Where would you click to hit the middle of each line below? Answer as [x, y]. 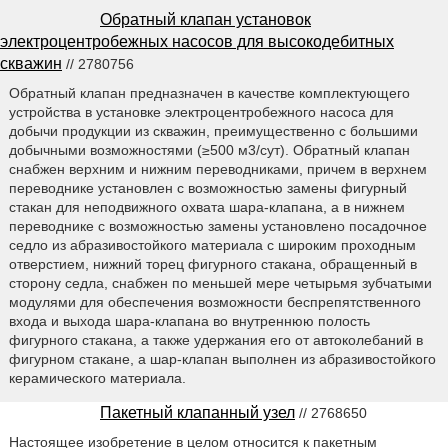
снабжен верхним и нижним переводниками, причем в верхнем [217, 168]
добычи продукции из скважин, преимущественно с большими [213, 130]
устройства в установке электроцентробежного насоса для [201, 111]
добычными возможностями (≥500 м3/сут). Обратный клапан [209, 149]
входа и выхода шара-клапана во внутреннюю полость [189, 320]
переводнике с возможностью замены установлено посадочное [217, 225]
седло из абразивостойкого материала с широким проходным [212, 244]
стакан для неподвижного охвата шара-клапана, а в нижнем [206, 206]
